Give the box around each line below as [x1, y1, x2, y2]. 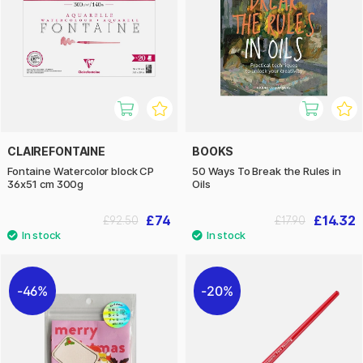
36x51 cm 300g [7, 177, 84, 190]
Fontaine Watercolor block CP [7, 164, 154, 177]
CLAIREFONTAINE [7, 143, 105, 158]
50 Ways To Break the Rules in [192, 164, 341, 177]
